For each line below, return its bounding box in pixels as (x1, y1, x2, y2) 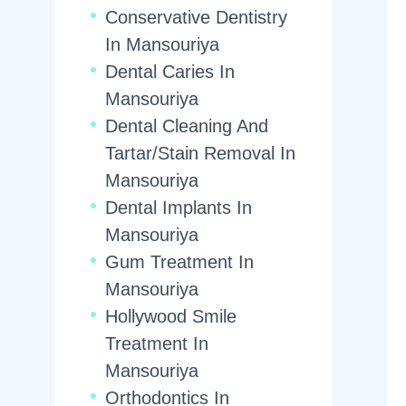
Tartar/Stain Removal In (105, 143, 295, 163)
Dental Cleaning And (105, 116, 268, 136)
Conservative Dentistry (105, 7, 287, 27)
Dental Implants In (105, 198, 252, 217)
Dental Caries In (105, 62, 235, 82)
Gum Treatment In (105, 252, 254, 272)
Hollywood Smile (105, 306, 237, 326)
